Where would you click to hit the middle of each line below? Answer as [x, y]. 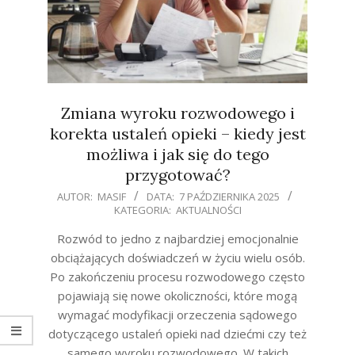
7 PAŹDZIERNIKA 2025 [229, 197]
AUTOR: [76, 197]
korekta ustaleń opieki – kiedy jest [177, 134]
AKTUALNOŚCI [208, 210]
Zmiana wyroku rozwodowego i [177, 113]
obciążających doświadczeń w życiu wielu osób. [177, 258]
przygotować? [177, 175]
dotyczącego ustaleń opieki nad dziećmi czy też [177, 334]
